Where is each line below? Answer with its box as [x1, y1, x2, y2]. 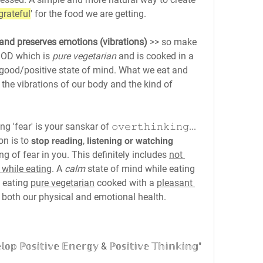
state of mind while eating [85, 163, 195, 174]
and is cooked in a [116, 50, 194, 62]
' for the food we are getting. [31, 8, 146, 19]
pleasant [157, 177, 193, 188]
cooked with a [95, 177, 157, 188]
